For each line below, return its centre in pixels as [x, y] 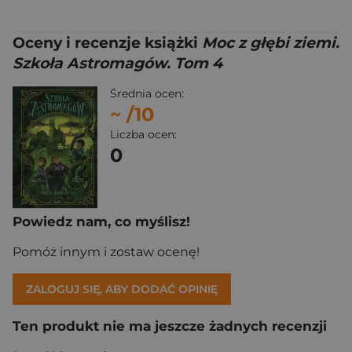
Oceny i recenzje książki [107, 43]
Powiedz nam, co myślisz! [101, 221]
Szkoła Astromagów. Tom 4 [117, 63]
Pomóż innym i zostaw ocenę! [106, 251]
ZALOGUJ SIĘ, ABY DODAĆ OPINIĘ [122, 289]
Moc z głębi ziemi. [271, 43]
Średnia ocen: [147, 93]
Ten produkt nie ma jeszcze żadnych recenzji [170, 326]
